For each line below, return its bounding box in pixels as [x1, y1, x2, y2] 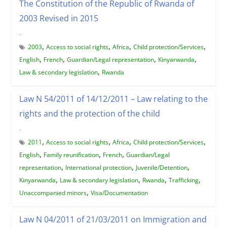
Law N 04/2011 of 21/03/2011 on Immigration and [19, 213, 207, 225]
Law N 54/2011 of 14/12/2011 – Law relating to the [19, 93, 208, 104]
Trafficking [168, 175, 199, 184]
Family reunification [43, 150, 99, 159]
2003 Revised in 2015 [19, 12, 98, 24]
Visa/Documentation [90, 188, 148, 197]
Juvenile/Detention [135, 163, 187, 172]
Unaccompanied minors [19, 188, 87, 197]
